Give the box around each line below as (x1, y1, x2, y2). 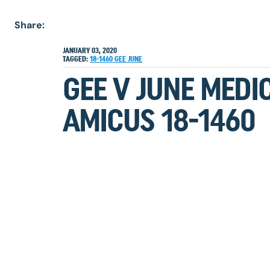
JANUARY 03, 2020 (63, 46, 117, 55)
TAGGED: (63, 54, 88, 63)
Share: (14, 19, 45, 31)
